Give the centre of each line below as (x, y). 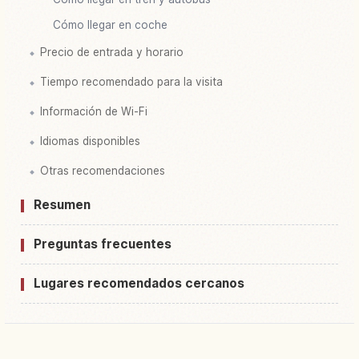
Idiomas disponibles (90, 141)
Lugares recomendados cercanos (139, 283)
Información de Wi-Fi (94, 111)
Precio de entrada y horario (112, 52)
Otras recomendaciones (103, 170)
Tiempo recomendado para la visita (131, 81)
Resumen (62, 204)
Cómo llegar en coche (110, 24)
